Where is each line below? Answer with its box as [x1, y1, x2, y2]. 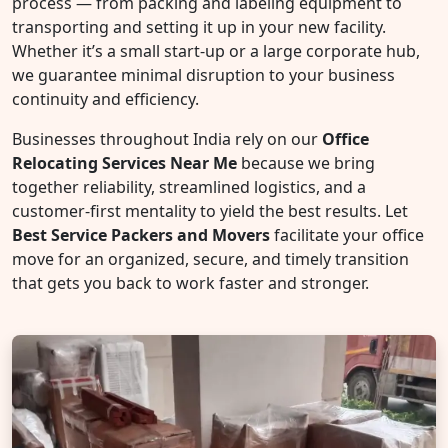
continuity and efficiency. [12, 88, 199, 110]
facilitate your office [270, 224, 424, 246]
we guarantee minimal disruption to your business [12, 64, 395, 86]
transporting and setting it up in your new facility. [12, 16, 386, 38]
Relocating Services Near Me [12, 152, 237, 174]
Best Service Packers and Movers [12, 224, 270, 246]
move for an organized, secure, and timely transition [12, 248, 409, 270]
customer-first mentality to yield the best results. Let [12, 200, 408, 222]
